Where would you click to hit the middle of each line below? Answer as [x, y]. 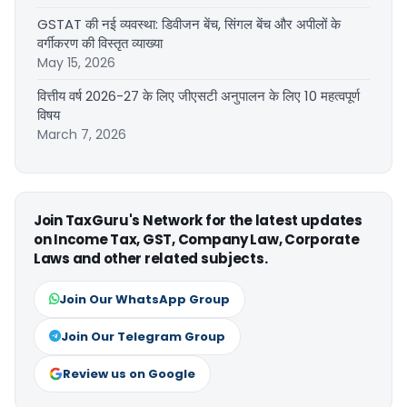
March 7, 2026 [82, 135]
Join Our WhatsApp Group [144, 300]
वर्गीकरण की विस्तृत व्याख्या [100, 44]
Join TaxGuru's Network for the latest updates [198, 221]
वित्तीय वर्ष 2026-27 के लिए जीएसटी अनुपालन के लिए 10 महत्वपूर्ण [199, 96]
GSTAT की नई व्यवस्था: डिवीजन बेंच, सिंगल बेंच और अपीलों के [189, 25]
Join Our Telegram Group [143, 337]
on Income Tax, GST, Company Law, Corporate [197, 240]
